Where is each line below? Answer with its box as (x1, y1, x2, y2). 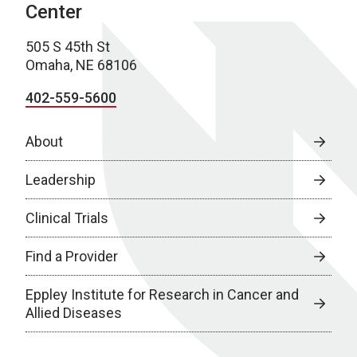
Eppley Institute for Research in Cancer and (25, 286, 299, 303)
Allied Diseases (25, 304, 122, 321)
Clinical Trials (25, 210, 108, 226)
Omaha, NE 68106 (25, 57, 137, 73)
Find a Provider (25, 248, 118, 265)
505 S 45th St (25, 38, 110, 55)
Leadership (25, 171, 96, 188)
